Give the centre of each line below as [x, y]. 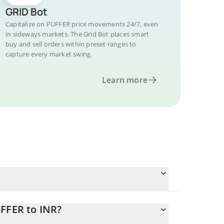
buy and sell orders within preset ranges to [71, 44]
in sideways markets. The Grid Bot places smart [77, 34]
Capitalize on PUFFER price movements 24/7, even [82, 24]
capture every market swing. [49, 54]
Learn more [125, 80]
